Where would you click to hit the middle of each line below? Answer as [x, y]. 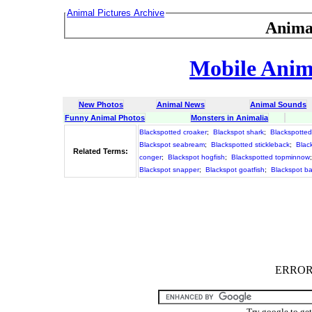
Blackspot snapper [169, 169]
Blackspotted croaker [173, 132]
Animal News [180, 104]
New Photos [101, 104]
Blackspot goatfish [235, 169]
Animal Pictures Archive [116, 13]
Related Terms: [100, 151]
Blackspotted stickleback [250, 144]
